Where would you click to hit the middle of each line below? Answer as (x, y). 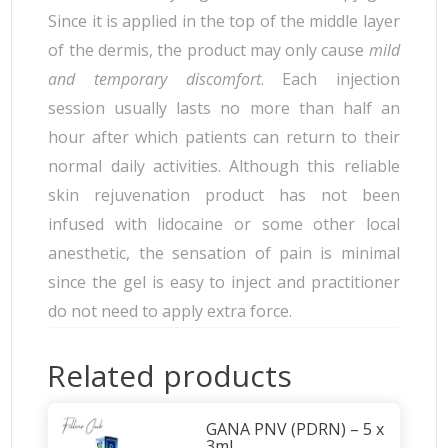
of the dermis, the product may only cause (208, 50)
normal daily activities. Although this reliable (224, 166)
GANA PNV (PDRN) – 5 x (294, 429)
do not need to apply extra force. (170, 311)
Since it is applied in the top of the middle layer (224, 21)
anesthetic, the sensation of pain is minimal (224, 253)
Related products (170, 376)
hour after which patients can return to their (224, 137)
